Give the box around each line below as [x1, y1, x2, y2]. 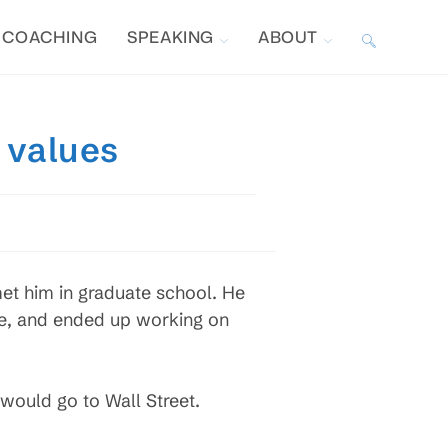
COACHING [2, 26, 98, 48]
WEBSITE [362, 101, 426, 120]
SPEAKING [127, 26, 214, 48]
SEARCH [362, 175, 422, 194]
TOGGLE [362, 27, 421, 46]
